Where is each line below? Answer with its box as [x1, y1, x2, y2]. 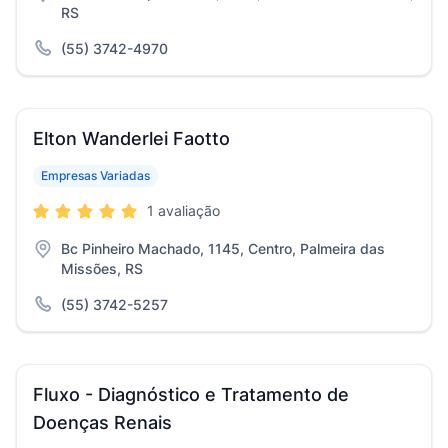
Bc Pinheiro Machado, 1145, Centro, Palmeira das [61, 240, 385, 257]
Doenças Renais [33, 412, 172, 433]
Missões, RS [61, 260, 143, 277]
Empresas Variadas [41, 168, 150, 183]
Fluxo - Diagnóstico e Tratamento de [33, 384, 349, 405]
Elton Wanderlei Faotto [33, 128, 230, 149]
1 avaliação [147, 202, 220, 219]
